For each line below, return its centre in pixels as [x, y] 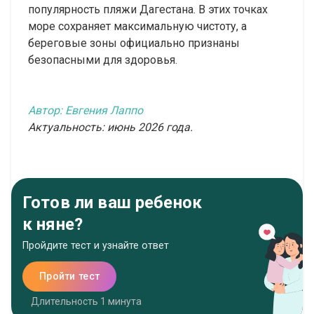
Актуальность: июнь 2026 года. [110, 128]
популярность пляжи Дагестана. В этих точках [148, 10]
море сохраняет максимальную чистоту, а [137, 27]
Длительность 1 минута [86, 302]
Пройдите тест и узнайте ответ [96, 246]
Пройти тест [70, 277]
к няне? [53, 225]
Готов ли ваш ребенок [112, 203]
